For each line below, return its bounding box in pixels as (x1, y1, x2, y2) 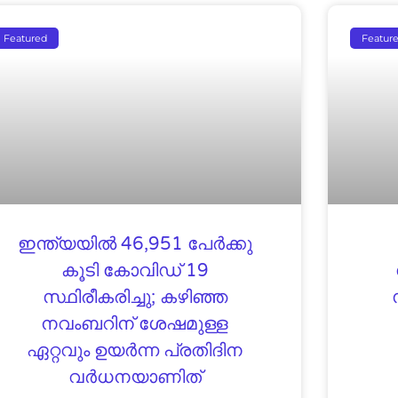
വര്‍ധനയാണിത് (68, 366, 202, 388)
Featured (3, 31, 47, 44)
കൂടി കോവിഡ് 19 (60, 259, 209, 282)
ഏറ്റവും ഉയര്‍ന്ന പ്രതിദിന (27, 339, 243, 362)
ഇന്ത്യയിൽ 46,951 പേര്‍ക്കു (17, 233, 252, 255)
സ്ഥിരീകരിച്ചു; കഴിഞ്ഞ (42, 286, 227, 308)
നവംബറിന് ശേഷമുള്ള (41, 313, 229, 335)
